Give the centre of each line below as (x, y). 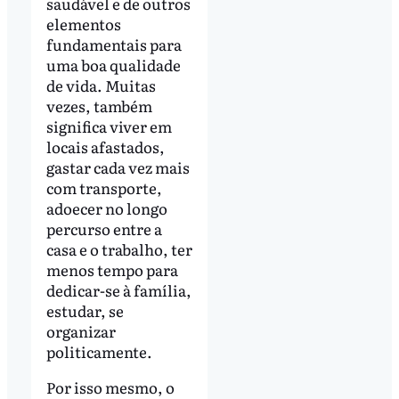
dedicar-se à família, (118, 290)
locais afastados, (105, 147)
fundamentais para (114, 45)
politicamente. (100, 352)
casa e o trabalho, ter (119, 249)
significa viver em (109, 126)
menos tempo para (112, 270)
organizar (81, 331)
